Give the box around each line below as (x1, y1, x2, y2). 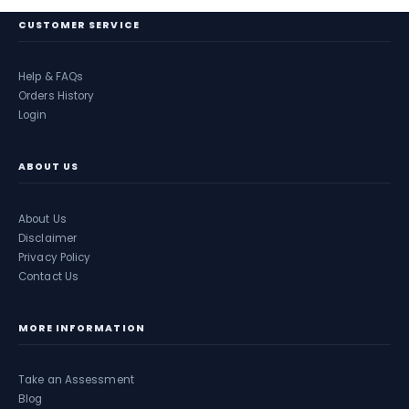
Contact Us (18, 268, 79, 284)
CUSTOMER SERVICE (18, 18, 140, 33)
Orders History (18, 89, 95, 104)
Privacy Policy (18, 249, 91, 265)
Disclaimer (18, 230, 77, 246)
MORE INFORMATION (18, 320, 145, 335)
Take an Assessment (18, 372, 134, 388)
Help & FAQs (18, 69, 84, 85)
